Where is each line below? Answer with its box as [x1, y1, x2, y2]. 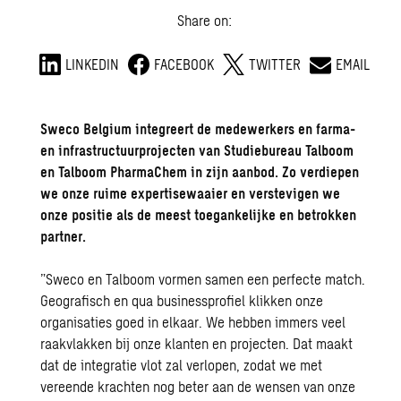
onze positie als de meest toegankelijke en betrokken [40, 206, 357, 224]
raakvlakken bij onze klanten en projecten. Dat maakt [40, 335, 354, 353]
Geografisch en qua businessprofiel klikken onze [40, 292, 324, 310]
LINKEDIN [64, 55, 119, 73]
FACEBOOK [153, 55, 214, 73]
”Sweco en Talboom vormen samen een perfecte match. [40, 270, 366, 288]
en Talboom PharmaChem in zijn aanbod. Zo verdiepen [40, 163, 360, 181]
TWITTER [248, 55, 301, 73]
